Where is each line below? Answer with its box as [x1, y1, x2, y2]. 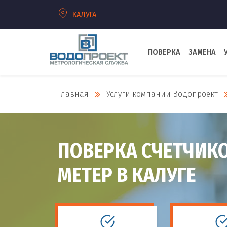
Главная [58, 89, 89, 99]
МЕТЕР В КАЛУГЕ [58, 163, 196, 187]
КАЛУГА [72, 10, 96, 19]
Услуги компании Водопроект [106, 89, 218, 99]
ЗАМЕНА [188, 47, 216, 57]
